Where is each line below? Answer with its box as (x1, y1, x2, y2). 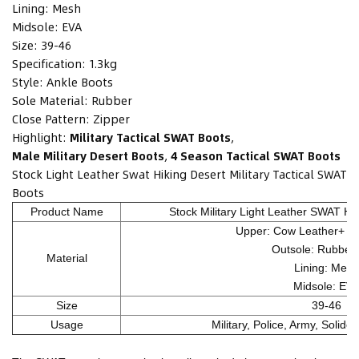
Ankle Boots (46, 73, 113, 91)
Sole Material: (12, 91, 88, 110)
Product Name (30, 205, 103, 219)
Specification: (12, 54, 86, 73)
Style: (12, 73, 43, 91)
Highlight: (12, 128, 67, 147)
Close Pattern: (12, 110, 90, 128)
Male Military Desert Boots (12, 147, 164, 165)
